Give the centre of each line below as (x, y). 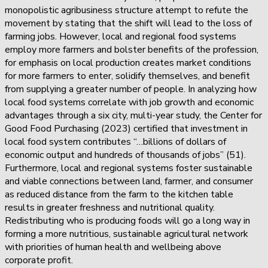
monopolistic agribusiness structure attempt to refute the (127, 10)
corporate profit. (41, 260)
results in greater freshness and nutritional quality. (110, 207)
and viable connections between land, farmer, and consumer (129, 181)
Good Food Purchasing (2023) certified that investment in (126, 128)
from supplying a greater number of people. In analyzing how (131, 89)
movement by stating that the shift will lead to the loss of (128, 23)
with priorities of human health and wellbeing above (113, 247)
